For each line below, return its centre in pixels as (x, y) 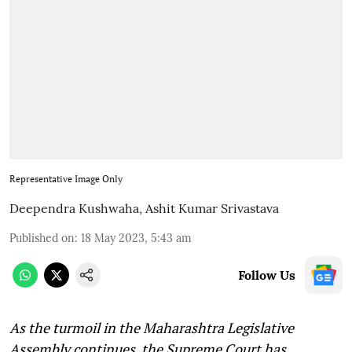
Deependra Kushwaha (74, 208)
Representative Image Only (66, 178)
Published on (42, 238)
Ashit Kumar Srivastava (212, 208)
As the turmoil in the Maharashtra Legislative (152, 327)
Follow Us (267, 275)
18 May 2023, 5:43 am (136, 238)
